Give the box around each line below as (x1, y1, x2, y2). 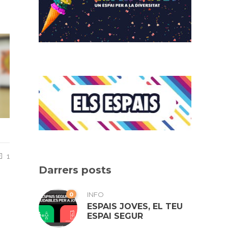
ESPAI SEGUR (87, 211, 143, 221)
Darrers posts (39, 164, 111, 177)
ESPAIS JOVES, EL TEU (87, 202, 183, 212)
